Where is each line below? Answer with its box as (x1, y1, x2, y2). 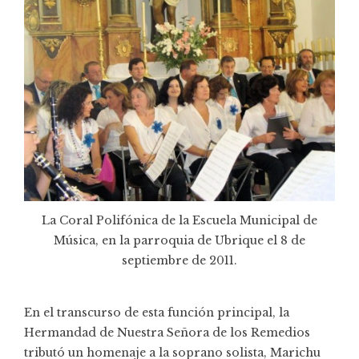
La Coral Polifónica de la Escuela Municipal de (42, 212, 317, 228)
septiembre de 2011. (122, 252, 237, 268)
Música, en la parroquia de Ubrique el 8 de (54, 232, 305, 248)
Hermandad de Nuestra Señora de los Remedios (24, 325, 310, 340)
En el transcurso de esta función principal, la (24, 305, 289, 320)
